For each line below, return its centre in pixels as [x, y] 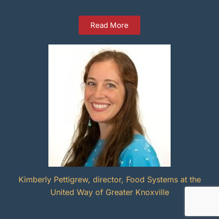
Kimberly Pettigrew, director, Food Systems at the [109, 179]
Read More [109, 25]
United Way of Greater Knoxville [109, 192]
